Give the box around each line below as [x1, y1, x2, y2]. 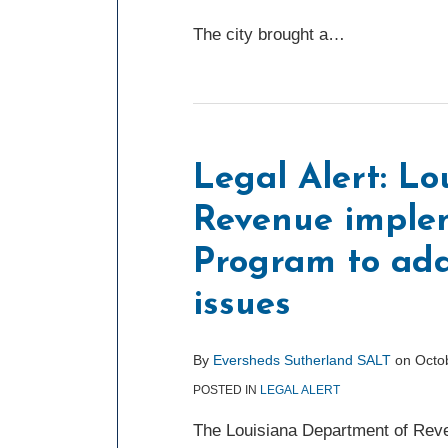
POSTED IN [193, 383, 260, 397]
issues [193, 288, 291, 323]
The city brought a [193, 25, 328, 44]
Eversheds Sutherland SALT [213, 352, 391, 368]
